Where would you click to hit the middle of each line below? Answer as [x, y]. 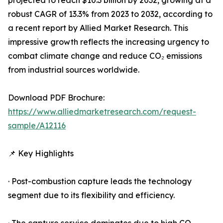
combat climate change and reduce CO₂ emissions [105, 56]
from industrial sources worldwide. [74, 70]
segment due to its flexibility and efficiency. [91, 195]
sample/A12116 [37, 126]
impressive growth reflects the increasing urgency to [109, 42]
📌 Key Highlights [41, 154]
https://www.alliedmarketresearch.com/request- [102, 112]
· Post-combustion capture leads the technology [100, 181]
